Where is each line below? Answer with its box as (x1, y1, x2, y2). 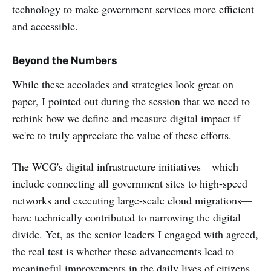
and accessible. (12, 18, 78, 33)
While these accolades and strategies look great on (12, 76, 233, 91)
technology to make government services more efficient (12, 1, 254, 16)
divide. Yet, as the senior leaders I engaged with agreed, (12, 226, 258, 241)
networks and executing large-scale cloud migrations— (12, 192, 252, 207)
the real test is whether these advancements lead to (12, 243, 234, 258)
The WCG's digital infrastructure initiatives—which (12, 158, 238, 174)
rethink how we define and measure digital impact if (12, 110, 240, 125)
